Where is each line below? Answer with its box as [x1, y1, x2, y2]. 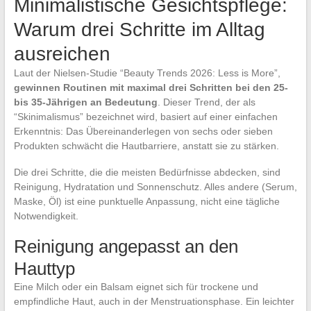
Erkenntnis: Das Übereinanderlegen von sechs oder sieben [13, 126, 273, 137]
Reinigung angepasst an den [13, 236, 238, 258]
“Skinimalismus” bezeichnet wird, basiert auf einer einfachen [13, 111, 278, 123]
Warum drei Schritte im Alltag [13, 19, 265, 41]
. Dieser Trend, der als [157, 96, 255, 108]
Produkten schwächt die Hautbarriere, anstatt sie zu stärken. [13, 140, 279, 152]
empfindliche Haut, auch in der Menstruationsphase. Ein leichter [13, 296, 294, 308]
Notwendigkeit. [13, 210, 78, 222]
